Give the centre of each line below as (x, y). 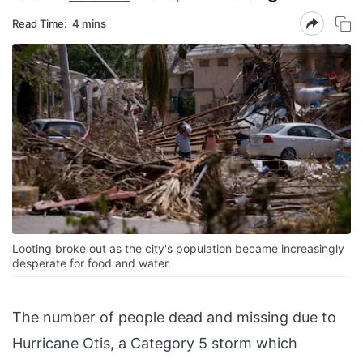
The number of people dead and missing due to (174, 318)
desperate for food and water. (92, 263)
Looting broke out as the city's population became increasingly (178, 249)
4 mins (89, 23)
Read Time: (40, 23)
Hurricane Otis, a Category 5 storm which (155, 344)
